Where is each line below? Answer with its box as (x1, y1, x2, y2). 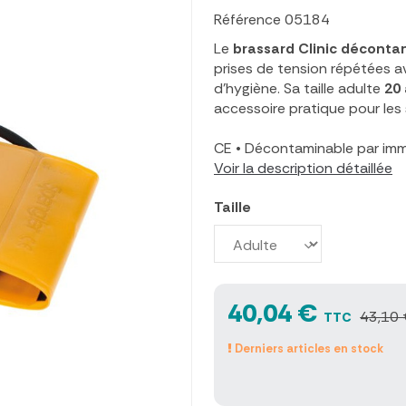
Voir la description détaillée (214, 159, 392, 179)
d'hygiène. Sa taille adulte (214, 79, 384, 99)
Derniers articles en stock (232, 341, 383, 357)
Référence (214, 10, 281, 30)
